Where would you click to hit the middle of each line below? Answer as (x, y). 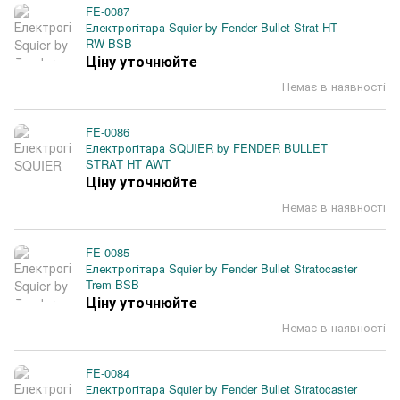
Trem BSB (112, 284)
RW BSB (109, 43)
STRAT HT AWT (128, 164)
